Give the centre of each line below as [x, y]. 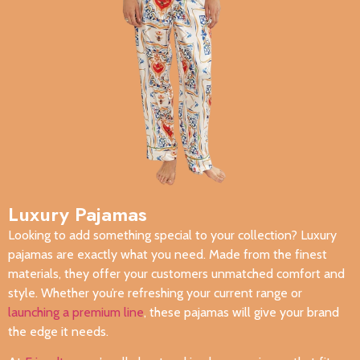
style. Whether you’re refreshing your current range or [155, 293]
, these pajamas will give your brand [241, 312]
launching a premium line [76, 312]
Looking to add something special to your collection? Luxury [172, 235]
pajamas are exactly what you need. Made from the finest [168, 254]
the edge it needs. [58, 331]
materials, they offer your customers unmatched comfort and [176, 274]
